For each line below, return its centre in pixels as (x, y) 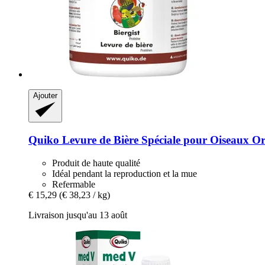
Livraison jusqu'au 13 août (78, 215)
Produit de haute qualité (96, 163)
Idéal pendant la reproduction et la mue (125, 173)
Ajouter (45, 96)
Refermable (74, 184)
